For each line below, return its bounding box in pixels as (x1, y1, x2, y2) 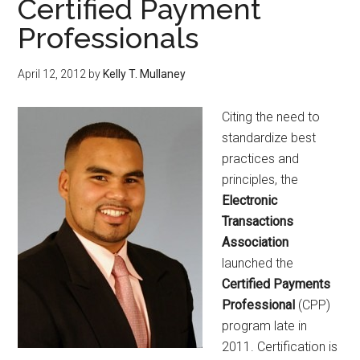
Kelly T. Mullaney (103, 67, 186, 80)
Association (222, 235, 289, 250)
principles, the (222, 172, 299, 187)
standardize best (222, 130, 317, 145)
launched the (222, 256, 294, 271)
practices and (222, 151, 300, 166)
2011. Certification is (222, 339, 338, 354)
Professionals (18, 21, 199, 55)
